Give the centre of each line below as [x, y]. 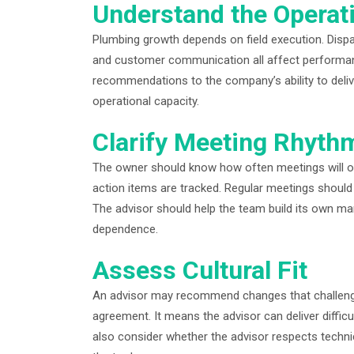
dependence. [125, 229]
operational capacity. [146, 101]
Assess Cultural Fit [200, 270]
